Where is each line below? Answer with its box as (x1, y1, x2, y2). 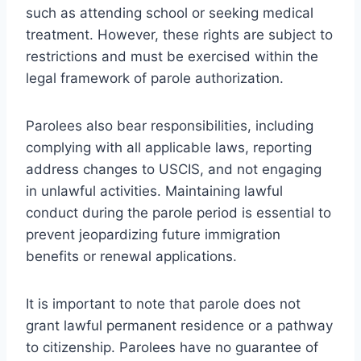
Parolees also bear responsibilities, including (26, 117, 313, 134)
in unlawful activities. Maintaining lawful (26, 182, 283, 199)
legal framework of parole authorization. (26, 69, 284, 86)
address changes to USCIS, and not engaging (26, 160, 322, 177)
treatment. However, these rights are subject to (26, 26, 333, 43)
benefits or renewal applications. (26, 247, 237, 264)
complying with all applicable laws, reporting (26, 139, 312, 156)
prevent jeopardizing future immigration (26, 226, 280, 243)
